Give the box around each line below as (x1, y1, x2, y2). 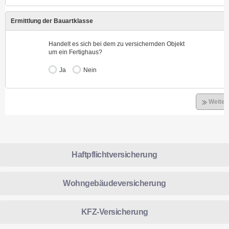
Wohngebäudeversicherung (63, 178, 166, 188)
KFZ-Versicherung (81, 207, 148, 216)
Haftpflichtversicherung (72, 150, 157, 159)
